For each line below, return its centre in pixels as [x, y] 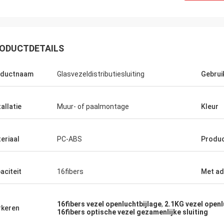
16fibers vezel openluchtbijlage [109, 204]
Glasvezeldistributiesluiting [101, 74]
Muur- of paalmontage [93, 106]
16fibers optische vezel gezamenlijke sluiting [132, 212]
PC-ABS [69, 139]
